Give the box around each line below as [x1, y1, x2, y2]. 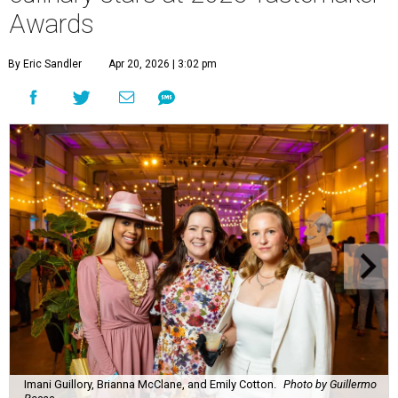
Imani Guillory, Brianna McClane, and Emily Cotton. [24, 377, 276, 391]
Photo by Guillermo [283, 377, 377, 391]
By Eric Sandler [8, 58, 82, 71]
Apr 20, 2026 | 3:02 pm [108, 58, 217, 71]
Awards [9, 9, 94, 40]
